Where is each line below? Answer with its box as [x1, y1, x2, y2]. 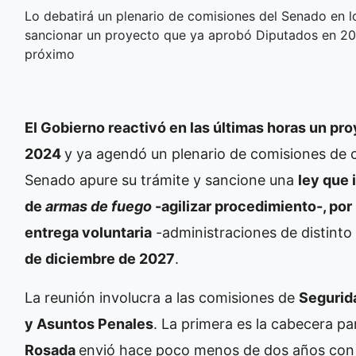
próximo [25, 45, 75, 62]
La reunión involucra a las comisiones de [25, 288, 299, 306]
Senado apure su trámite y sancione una [25, 171, 298, 188]
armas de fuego [45, 197, 152, 215]
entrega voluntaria [25, 223, 152, 241]
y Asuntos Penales [25, 315, 153, 332]
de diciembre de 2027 [25, 250, 175, 267]
